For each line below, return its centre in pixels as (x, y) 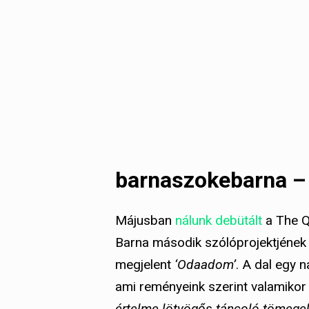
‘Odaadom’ (205, 264)
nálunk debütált (219, 220)
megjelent (145, 264)
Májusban (145, 220)
